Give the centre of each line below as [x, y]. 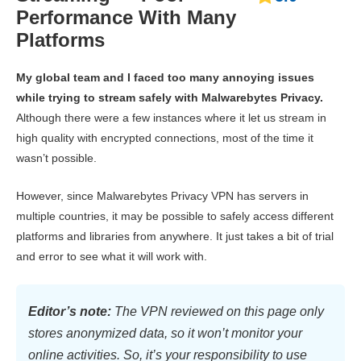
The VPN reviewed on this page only [218, 312]
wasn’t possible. [56, 158]
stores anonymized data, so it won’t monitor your [165, 334]
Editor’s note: [70, 312]
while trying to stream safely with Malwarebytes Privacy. [170, 98]
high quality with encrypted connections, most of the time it [165, 138]
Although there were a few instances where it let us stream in [171, 118]
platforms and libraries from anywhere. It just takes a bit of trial [175, 237]
